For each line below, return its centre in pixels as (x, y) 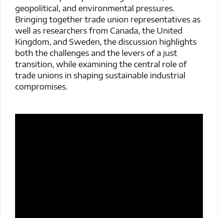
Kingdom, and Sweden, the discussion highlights (106, 41)
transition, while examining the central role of (101, 64)
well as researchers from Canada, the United (99, 30)
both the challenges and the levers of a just (96, 52)
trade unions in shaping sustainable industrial (100, 75)
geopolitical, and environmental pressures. (95, 8)
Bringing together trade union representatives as (108, 19)
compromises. (41, 86)
